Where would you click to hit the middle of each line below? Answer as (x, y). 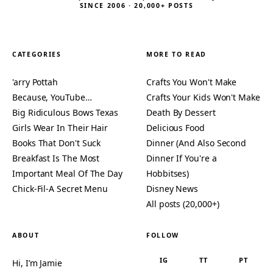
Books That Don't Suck (57, 143)
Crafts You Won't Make (192, 82)
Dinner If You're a (182, 158)
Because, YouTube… (52, 97)
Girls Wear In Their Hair (60, 127)
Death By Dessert (181, 112)
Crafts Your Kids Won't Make (203, 97)
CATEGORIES (37, 54)
